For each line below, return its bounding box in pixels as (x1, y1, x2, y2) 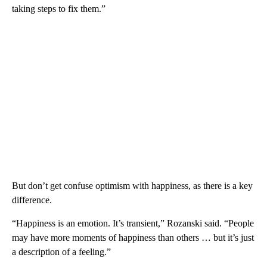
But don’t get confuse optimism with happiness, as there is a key (12, 181, 253, 191)
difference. (12, 195, 52, 206)
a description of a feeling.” (12, 247, 111, 257)
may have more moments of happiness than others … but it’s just (12, 232, 254, 243)
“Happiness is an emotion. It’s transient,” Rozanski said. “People (12, 218, 254, 229)
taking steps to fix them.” (12, 4, 105, 14)
